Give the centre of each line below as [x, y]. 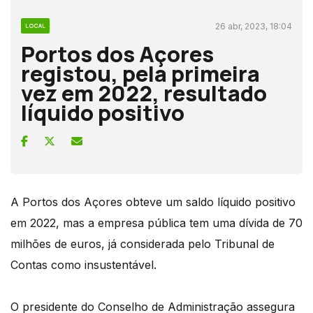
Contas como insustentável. [83, 264]
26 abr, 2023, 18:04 [254, 26]
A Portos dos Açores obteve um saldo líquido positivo [153, 202]
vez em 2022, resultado [144, 93]
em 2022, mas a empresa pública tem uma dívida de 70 [156, 223]
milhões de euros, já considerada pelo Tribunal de [143, 243]
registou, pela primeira [140, 73]
